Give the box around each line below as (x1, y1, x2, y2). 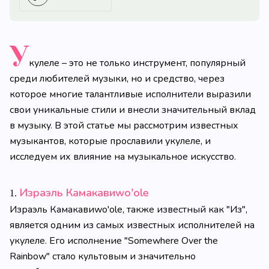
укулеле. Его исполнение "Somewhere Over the (10, 234, 218, 247)
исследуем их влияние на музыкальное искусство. (10, 150, 236, 163)
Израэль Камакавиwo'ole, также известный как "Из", (10, 203, 247, 216)
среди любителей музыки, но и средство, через (10, 72, 225, 85)
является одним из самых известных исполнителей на (10, 219, 255, 232)
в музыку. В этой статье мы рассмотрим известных (10, 119, 238, 132)
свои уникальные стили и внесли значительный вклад (10, 103, 256, 116)
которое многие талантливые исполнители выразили (10, 88, 251, 101)
